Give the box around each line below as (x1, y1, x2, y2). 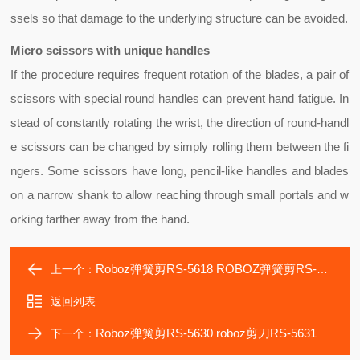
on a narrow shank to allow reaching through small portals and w (10, 188, 350, 202)
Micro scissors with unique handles (10, 43, 211, 57)
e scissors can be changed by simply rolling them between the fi (10, 140, 350, 153)
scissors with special (10, 92, 125, 105)
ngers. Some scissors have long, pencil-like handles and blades (10, 164, 350, 178)
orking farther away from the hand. (10, 212, 190, 226)
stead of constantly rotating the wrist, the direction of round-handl (10, 116, 350, 129)
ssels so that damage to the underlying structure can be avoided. (10, 11, 349, 25)
